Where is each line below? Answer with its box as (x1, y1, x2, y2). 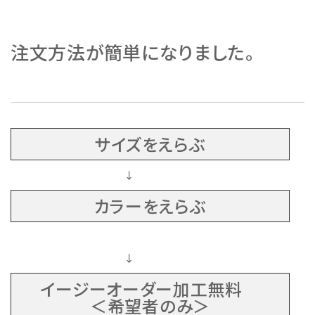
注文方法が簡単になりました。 (11, 38, 255, 65)
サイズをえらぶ (94, 131, 206, 156)
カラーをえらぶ (94, 193, 207, 218)
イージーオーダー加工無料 (40, 276, 260, 301)
